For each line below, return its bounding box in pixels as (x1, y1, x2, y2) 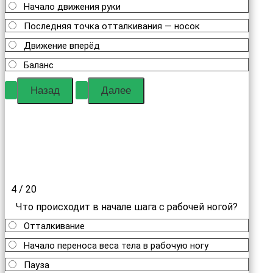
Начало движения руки (24, 1, 121, 12)
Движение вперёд (24, 40, 100, 51)
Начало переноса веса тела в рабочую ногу (24, 240, 208, 251)
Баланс (24, 60, 54, 71)
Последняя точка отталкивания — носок (24, 21, 200, 32)
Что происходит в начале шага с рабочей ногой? (16, 201, 238, 213)
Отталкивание (24, 221, 85, 232)
